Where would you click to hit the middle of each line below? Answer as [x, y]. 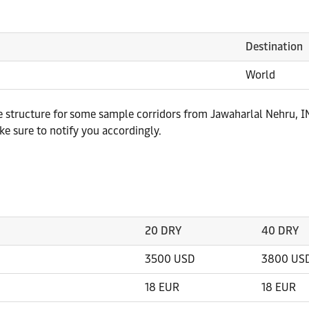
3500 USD [170, 259]
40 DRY [280, 231]
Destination [274, 47]
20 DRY [163, 231]
